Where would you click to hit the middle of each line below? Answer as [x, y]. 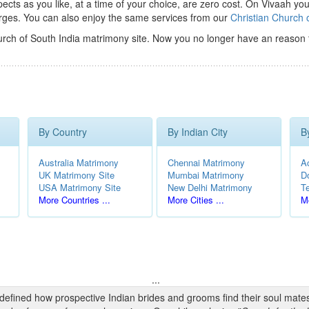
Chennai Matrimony [206, 162]
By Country [63, 132]
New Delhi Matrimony [210, 187]
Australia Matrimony [79, 162]
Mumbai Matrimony [206, 175]
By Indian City [198, 132]
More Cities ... [196, 200]
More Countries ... [74, 200]
